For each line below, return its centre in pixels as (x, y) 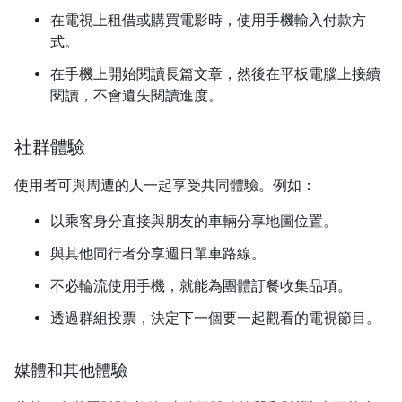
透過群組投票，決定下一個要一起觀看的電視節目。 (215, 319)
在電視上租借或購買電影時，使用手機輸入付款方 (208, 21)
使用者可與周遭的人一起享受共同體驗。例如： (165, 186)
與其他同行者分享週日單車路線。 (158, 254)
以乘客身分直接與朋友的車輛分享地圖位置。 (194, 222)
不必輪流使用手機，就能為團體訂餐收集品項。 (201, 286)
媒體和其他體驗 (71, 371)
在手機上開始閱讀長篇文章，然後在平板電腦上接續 (215, 74)
